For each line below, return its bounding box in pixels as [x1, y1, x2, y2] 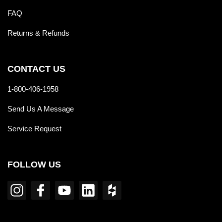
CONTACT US [7, 64, 65, 74]
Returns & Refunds [7, 29, 69, 38]
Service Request [7, 124, 61, 133]
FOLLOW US [7, 160, 61, 170]
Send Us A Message [7, 105, 74, 113]
